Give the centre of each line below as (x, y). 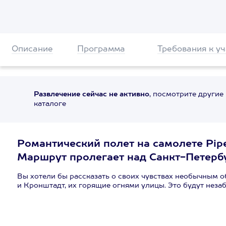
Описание (32, 49)
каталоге (50, 104)
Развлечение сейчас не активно (91, 94)
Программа (101, 49)
